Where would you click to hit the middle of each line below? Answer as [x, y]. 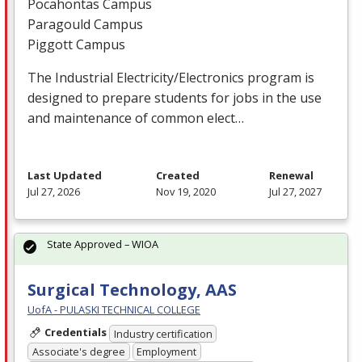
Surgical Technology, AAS [132, 290]
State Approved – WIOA [103, 244]
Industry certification [163, 333]
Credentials [75, 333]
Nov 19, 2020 [185, 192]
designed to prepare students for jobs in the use [175, 98]
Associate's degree [78, 352]
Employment [167, 352]
